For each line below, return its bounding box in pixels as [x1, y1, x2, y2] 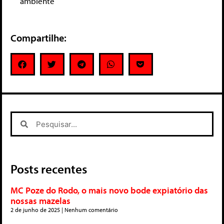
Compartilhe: [10, 31, 66, 44]
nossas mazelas [10, 195, 70, 207]
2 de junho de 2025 [10, 206, 61, 214]
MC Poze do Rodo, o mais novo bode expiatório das [10, 184, 208, 196]
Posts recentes [10, 161, 87, 177]
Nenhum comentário [63, 206, 118, 214]
